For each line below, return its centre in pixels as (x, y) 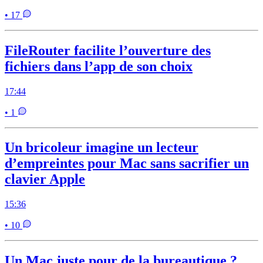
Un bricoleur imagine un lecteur (102, 148)
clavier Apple (45, 179)
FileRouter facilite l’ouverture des (108, 50)
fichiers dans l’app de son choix (99, 66)
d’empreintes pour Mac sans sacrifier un (127, 163)
